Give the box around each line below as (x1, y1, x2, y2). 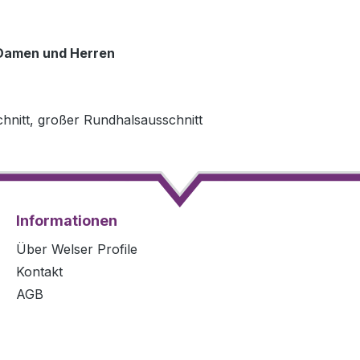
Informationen (16, 212, 117, 230)
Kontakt (16, 264, 63, 280)
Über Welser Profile (16, 241, 137, 258)
